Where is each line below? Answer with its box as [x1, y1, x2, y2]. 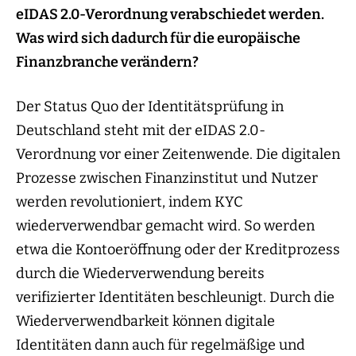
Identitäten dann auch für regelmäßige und [16, 336, 305, 354]
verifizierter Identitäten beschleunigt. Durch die [16, 288, 335, 307]
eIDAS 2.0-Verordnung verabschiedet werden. [16, 6, 324, 24]
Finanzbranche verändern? [16, 53, 199, 72]
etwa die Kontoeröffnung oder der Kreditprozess [16, 241, 340, 259]
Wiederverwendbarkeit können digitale [16, 312, 275, 331]
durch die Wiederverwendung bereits [16, 265, 265, 283]
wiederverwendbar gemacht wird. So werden [16, 217, 315, 235]
